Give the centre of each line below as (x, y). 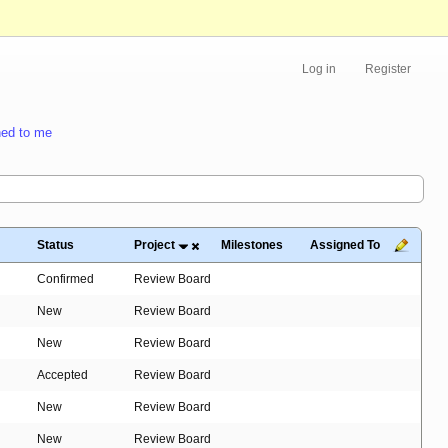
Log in (319, 69)
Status (55, 245)
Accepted (62, 375)
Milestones (252, 245)
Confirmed (65, 279)
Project (154, 245)
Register (388, 69)
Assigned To (345, 245)
